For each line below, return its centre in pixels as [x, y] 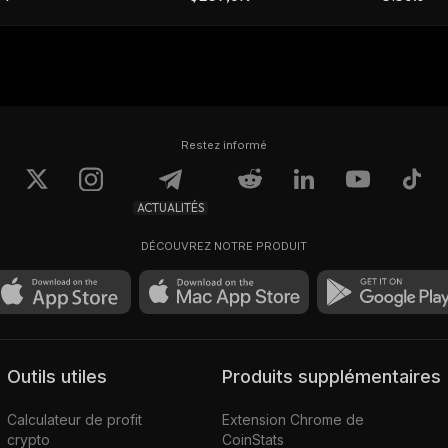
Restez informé [224, 144]
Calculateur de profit [74, 419]
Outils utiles [63, 376]
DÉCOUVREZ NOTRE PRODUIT [224, 246]
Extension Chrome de [293, 419]
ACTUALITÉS [170, 208]
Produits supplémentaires [337, 376]
